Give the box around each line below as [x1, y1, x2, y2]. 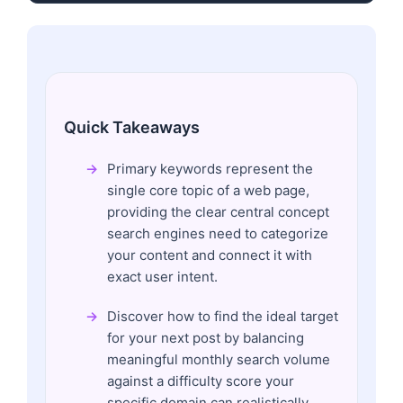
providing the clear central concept [107, 202, 329, 220]
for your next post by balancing [107, 328, 304, 346]
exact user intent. [107, 267, 218, 285]
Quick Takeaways [64, 117, 200, 137]
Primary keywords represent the [107, 159, 313, 177]
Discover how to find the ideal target [107, 307, 338, 325]
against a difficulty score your [107, 372, 294, 390]
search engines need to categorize [107, 224, 328, 242]
